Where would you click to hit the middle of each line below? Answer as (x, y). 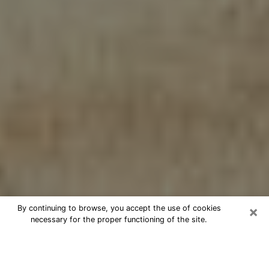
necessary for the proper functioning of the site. (119, 219)
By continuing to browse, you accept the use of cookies (119, 208)
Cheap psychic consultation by (115, 240)
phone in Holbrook (71, 257)
